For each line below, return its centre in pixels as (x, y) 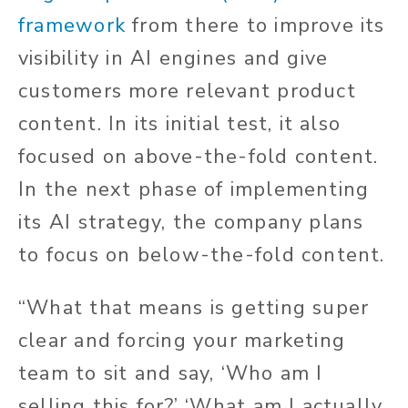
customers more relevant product (187, 92)
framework (72, 26)
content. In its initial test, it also (180, 124)
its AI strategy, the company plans (191, 223)
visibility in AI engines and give (173, 59)
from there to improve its (259, 26)
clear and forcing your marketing (182, 341)
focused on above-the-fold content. (199, 157)
